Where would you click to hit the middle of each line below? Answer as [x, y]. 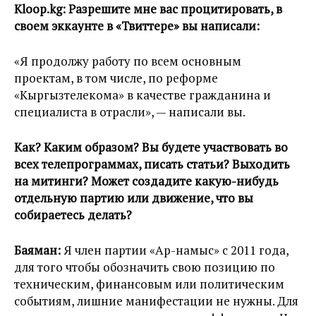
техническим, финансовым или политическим [149, 284]
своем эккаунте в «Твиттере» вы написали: [137, 26]
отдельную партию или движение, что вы [134, 198]
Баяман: [39, 250]
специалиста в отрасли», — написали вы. [130, 112]
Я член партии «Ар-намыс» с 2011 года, [176, 250]
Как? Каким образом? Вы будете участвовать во [151, 147]
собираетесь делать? [73, 215]
